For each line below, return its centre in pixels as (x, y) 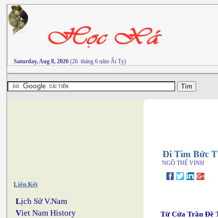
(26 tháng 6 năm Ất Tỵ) (97, 61)
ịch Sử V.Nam (44, 201)
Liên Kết (26, 184)
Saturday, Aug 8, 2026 (41, 61)
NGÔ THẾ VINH (182, 163)
